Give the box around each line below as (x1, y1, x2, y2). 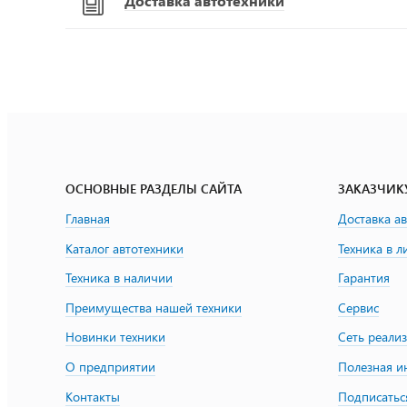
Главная (65, 210, 110, 227)
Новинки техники (65, 328, 165, 346)
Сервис (338, 298, 379, 316)
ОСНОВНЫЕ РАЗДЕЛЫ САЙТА (65, 180, 242, 197)
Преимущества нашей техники (65, 298, 242, 316)
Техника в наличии (65, 269, 173, 287)
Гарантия (338, 269, 390, 287)
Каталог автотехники (65, 239, 184, 257)
